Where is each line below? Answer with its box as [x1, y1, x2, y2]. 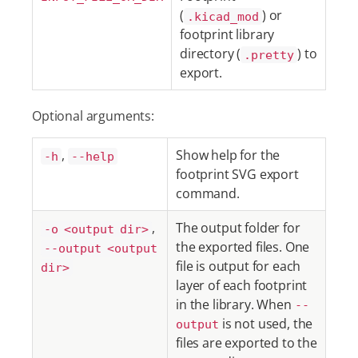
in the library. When [176, 296, 295, 313]
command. [176, 185, 240, 202]
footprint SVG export [176, 165, 299, 183]
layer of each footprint [176, 276, 308, 294]
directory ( [180, 45, 241, 62]
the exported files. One [176, 238, 310, 256]
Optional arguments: [32, 107, 154, 125]
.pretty [244, 47, 295, 62]
